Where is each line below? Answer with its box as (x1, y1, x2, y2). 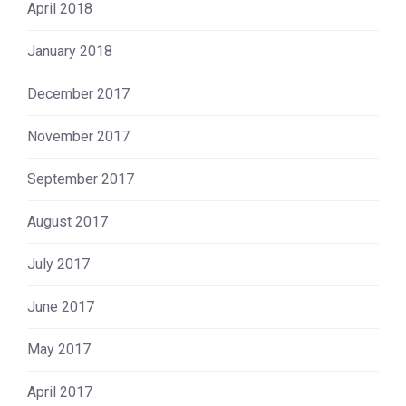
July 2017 (27, 255, 90, 273)
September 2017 (27, 169, 134, 188)
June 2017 (27, 297, 94, 315)
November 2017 (27, 127, 130, 145)
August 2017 (27, 212, 108, 230)
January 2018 (27, 42, 112, 60)
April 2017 (27, 382, 92, 401)
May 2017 (27, 340, 91, 358)
